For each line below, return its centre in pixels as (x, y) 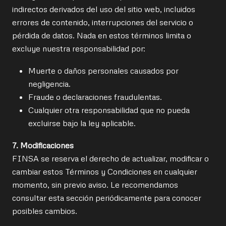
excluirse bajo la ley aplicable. (82, 123)
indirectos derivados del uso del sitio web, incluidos (104, 9)
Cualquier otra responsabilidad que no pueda (109, 110)
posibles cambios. (45, 211)
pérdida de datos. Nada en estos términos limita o (102, 35)
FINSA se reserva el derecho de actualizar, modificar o (110, 158)
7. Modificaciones (43, 145)
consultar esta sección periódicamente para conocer (107, 198)
